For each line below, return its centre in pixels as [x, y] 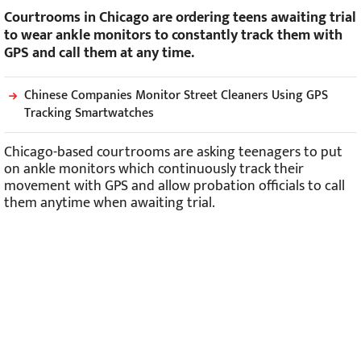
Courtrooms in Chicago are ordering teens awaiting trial [180, 18]
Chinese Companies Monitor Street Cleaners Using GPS [176, 96]
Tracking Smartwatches [89, 114]
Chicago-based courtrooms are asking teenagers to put [173, 153]
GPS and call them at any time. [99, 54]
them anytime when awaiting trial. [110, 203]
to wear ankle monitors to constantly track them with [173, 36]
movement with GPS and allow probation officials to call [174, 187]
